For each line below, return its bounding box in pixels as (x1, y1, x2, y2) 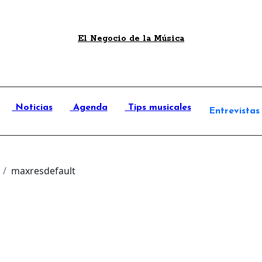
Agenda (70, 103, 108, 112)
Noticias (12, 103, 53, 112)
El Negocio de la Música (78, 33, 184, 44)
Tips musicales (125, 103, 191, 112)
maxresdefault (11, 164, 75, 177)
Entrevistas (208, 106, 260, 116)
